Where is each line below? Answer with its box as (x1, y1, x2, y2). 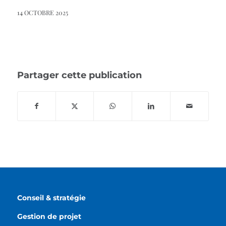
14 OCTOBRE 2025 (17, 8, 68, 17)
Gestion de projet (17, 212, 81, 221)
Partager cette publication (17, 70, 142, 81)
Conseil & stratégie (17, 193, 86, 203)
